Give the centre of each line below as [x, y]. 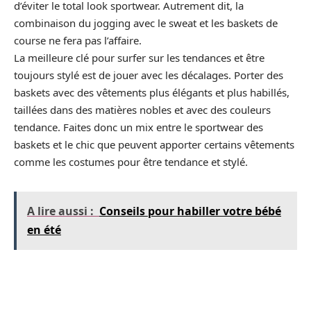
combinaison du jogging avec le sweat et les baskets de [146, 23]
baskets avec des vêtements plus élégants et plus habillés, [152, 92]
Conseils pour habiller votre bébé [190, 211]
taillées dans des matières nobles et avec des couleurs [142, 110]
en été [44, 230]
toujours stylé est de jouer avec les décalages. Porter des [149, 75]
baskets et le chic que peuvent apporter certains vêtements [154, 144]
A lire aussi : [60, 211]
